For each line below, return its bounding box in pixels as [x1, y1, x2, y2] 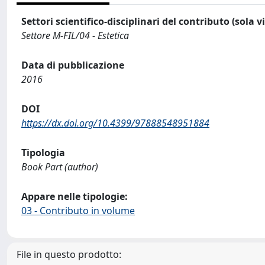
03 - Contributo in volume [21, 204, 135, 217]
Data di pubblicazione [21, 59, 124, 72]
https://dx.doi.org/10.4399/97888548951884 [21, 117, 209, 130]
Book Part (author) [21, 160, 98, 173]
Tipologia [21, 146, 65, 159]
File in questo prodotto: [17, 248, 121, 261]
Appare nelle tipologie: [21, 190, 128, 203]
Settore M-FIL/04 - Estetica [21, 29, 129, 42]
